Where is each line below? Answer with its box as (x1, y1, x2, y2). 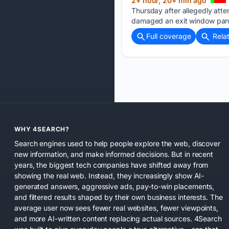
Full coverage (146, 31, 191, 40)
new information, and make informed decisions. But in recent (14, 149, 214, 158)
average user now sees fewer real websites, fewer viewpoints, (14, 203, 218, 212)
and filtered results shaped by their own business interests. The (14, 192, 223, 201)
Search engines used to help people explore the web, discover (14, 139, 220, 148)
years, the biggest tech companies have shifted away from (14, 160, 209, 169)
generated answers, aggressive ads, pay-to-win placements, (14, 181, 215, 191)
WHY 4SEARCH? (14, 125, 70, 133)
